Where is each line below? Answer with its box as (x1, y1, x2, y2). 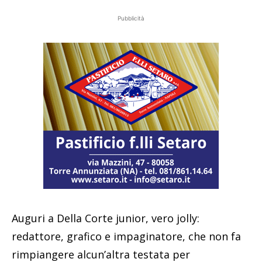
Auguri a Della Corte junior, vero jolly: (12, 211, 199, 225)
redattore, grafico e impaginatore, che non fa (12, 229, 241, 243)
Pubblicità (118, 14, 144, 22)
